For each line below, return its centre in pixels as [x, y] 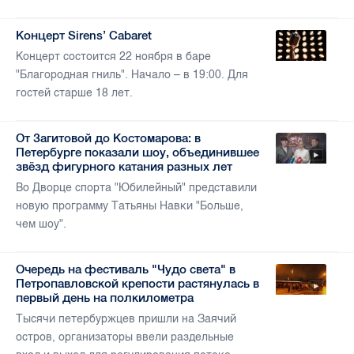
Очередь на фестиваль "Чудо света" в [126, 269]
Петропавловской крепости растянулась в [137, 284]
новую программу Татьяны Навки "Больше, [130, 206]
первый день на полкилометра [105, 298]
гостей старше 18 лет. [74, 93]
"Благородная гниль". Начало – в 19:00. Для [132, 75]
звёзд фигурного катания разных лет [124, 167]
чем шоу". [41, 224]
